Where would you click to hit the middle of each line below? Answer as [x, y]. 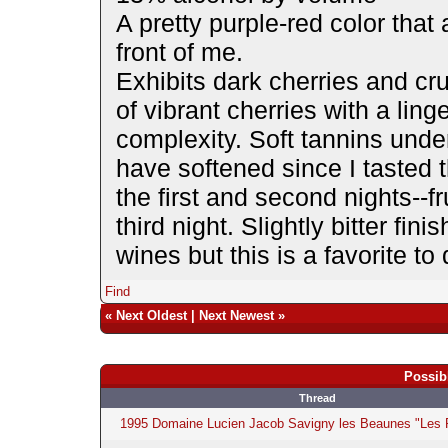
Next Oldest [151, 315]
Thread [317, 397]
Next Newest [236, 315]
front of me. [179, 51]
